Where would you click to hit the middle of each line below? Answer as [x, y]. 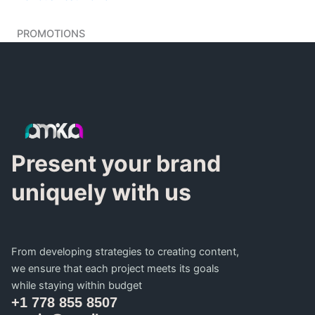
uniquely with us [101, 192]
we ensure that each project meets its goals [115, 269]
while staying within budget [77, 285]
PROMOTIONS [51, 34]
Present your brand [116, 163]
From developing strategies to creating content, [125, 252]
